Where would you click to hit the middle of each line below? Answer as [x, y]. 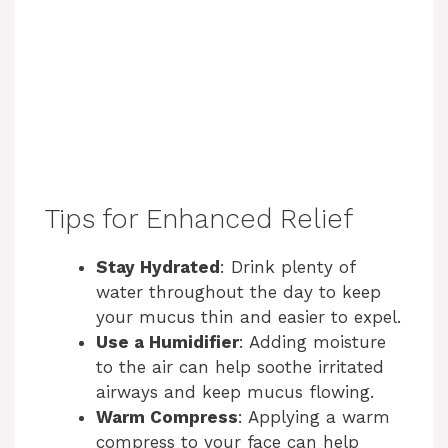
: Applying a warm [314, 417]
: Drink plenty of [287, 267]
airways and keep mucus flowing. [235, 392]
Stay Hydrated [158, 267]
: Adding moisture [312, 342]
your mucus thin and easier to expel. [248, 317]
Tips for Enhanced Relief [199, 219]
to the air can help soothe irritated [240, 367]
